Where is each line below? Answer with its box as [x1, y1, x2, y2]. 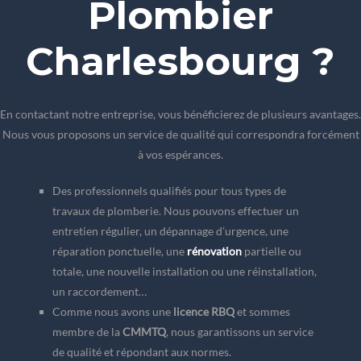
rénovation [186, 243, 242, 258]
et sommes [234, 304, 290, 318]
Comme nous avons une [52, 304, 173, 318]
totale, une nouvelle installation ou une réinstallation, [52, 263, 317, 278]
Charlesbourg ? [26, 37, 335, 85]
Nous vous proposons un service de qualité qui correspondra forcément [2, 127, 359, 141]
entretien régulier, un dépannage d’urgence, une [52, 223, 288, 238]
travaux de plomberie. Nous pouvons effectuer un [52, 203, 299, 218]
